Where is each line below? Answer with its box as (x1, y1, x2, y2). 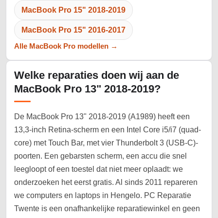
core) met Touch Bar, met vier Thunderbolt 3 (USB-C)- (14, 139, 198, 147)
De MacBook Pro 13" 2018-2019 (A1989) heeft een (14, 112, 190, 121)
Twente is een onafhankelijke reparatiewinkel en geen (14, 204, 200, 213)
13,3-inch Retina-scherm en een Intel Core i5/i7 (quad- (14, 126, 201, 134)
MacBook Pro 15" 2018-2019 (21, 6, 126, 15)
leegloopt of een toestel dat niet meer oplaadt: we (14, 165, 183, 174)
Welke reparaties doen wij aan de (14, 69, 179, 82)
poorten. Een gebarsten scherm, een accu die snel (14, 152, 187, 161)
